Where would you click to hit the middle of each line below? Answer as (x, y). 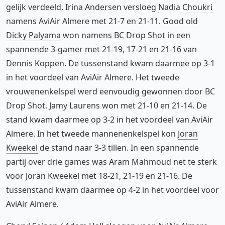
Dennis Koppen (35, 63)
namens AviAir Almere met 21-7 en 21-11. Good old (102, 21)
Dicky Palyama (33, 35)
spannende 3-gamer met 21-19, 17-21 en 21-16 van (101, 49)
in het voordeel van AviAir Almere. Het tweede (93, 77)
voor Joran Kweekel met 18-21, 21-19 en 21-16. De (99, 176)
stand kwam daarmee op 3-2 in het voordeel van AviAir (109, 119)
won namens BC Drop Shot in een (126, 35)
